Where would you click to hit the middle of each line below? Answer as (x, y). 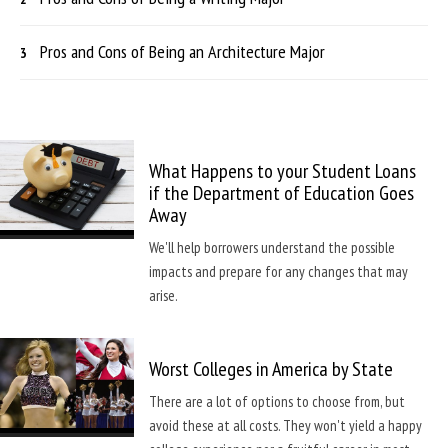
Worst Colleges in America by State (270, 369)
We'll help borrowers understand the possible (271, 248)
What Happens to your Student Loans (282, 171)
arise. (163, 296)
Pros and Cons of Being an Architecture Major (182, 52)
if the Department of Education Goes (281, 193)
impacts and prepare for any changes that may (278, 272)
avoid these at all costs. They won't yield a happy (285, 426)
